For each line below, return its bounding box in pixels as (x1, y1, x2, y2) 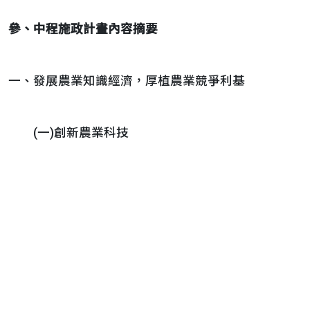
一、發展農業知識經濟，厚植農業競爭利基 (8, 74, 245, 88)
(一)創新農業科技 (8, 126, 129, 140)
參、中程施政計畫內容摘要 (8, 22, 158, 36)
